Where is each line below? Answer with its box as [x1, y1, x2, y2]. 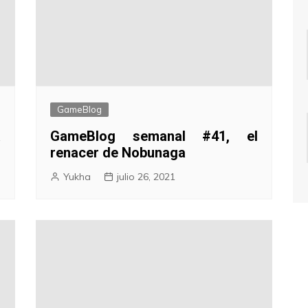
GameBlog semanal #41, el [50, 127, 258, 144]
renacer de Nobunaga [50, 144, 186, 161]
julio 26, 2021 [117, 170, 176, 183]
